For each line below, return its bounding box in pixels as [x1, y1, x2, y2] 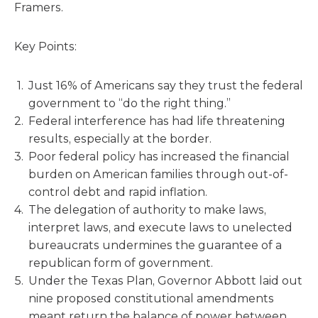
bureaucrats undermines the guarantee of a [28, 238, 282, 252]
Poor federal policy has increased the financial [28, 150, 290, 163]
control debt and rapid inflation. [28, 185, 207, 199]
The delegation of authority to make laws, [28, 203, 266, 216]
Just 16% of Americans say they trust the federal [28, 79, 303, 92]
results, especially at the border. [28, 132, 212, 146]
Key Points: [14, 40, 77, 53]
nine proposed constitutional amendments [28, 292, 274, 305]
